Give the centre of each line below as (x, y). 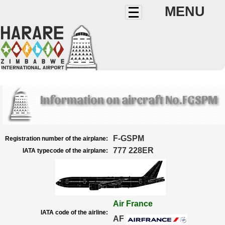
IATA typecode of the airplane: (65, 151)
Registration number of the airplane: (57, 139)
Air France (133, 204)
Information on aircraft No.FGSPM (129, 99)
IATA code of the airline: (74, 212)
